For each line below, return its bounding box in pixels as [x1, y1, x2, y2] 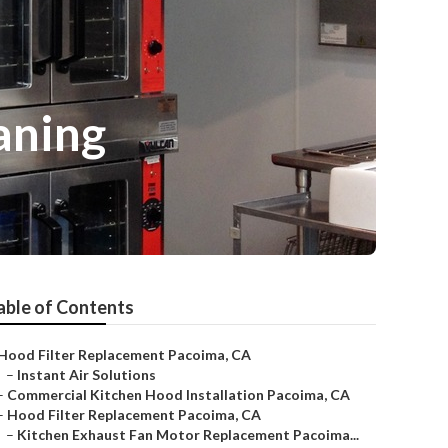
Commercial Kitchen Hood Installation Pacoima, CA [7, 386, 350, 403]
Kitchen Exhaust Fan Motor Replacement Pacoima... [17, 426, 359, 443]
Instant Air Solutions [17, 366, 156, 383]
